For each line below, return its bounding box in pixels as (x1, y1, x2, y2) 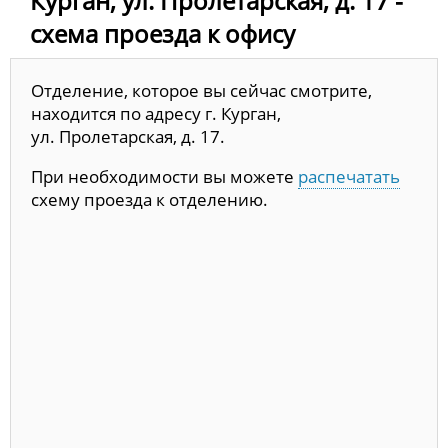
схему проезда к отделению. (31, 187, 268, 211)
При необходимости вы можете (31, 164, 298, 188)
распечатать (298, 164, 400, 188)
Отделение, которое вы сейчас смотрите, (31, 78, 372, 102)
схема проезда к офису (30, 16, 295, 50)
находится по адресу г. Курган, (31, 101, 281, 125)
